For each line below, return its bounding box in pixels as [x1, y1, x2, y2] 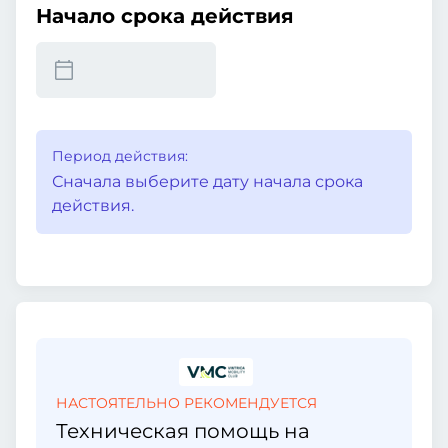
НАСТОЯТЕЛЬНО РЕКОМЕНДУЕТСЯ [56, 394, 317, 412]
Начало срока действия [36, 4, 294, 28]
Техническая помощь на [56, 419, 310, 443]
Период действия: [52, 147, 188, 165]
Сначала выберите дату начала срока [52, 172, 363, 191]
